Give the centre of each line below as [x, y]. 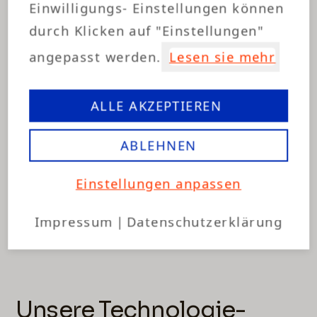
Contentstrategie [153, 144]
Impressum [74, 221]
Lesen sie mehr [223, 57]
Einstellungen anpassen [158, 183]
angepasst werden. [96, 57]
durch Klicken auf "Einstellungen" [146, 30]
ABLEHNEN [158, 145]
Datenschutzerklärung [205, 221]
